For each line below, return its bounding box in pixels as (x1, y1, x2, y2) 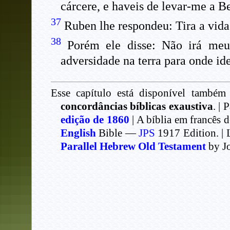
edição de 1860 (60, 113, 129, 126)
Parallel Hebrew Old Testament (60, 140, 206, 153)
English (60, 127, 96, 140)
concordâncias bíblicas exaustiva (60, 100, 213, 113)
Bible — (99, 127, 139, 140)
